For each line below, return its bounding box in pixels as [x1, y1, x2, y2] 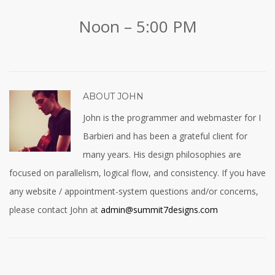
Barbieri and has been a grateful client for [83, 130, 247, 142]
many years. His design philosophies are [83, 149, 241, 161]
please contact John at [9, 204, 101, 216]
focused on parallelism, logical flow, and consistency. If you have [9, 167, 266, 179]
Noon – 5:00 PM [78, 15, 197, 38]
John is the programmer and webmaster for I [83, 112, 261, 124]
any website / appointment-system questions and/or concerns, [9, 185, 258, 198]
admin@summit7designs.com [101, 204, 218, 216]
